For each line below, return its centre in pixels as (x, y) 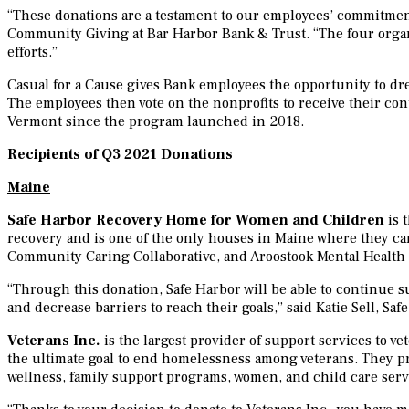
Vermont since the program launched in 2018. (156, 122)
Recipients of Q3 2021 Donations (120, 155)
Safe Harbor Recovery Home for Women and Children (196, 220)
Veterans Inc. (54, 341)
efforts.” (32, 52)
